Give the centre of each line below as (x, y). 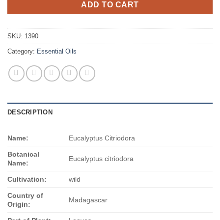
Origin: (19, 205)
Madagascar (88, 200)
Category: (22, 52)
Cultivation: (27, 179)
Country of (25, 196)
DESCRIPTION (30, 112)
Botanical (23, 154)
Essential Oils (57, 52)
